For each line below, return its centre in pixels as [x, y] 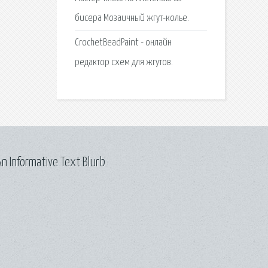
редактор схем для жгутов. [124, 63]
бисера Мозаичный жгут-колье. [132, 19]
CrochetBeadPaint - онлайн [123, 43]
